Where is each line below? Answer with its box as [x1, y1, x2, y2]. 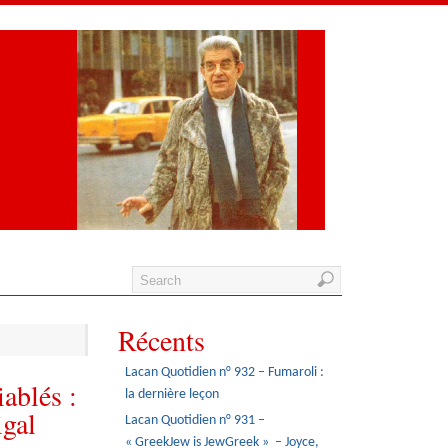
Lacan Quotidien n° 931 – [125, 413, 266, 429]
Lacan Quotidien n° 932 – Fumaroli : [125, 364, 325, 380]
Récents [117, 321, 205, 359]
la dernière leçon [125, 386, 220, 402]
